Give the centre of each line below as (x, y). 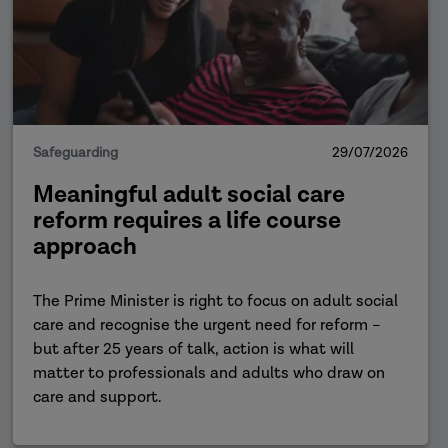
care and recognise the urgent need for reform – (207, 325)
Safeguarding (76, 153)
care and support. (98, 397)
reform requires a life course (187, 220)
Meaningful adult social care (189, 194)
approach (85, 246)
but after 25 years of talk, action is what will (194, 349)
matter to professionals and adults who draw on (209, 373)
